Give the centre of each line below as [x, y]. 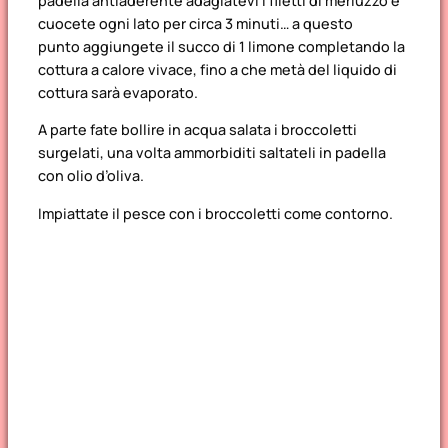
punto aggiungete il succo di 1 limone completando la [221, 46]
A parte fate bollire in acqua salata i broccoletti [197, 130]
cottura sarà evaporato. [118, 92]
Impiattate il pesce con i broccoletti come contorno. [215, 213]
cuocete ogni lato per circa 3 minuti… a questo [195, 23]
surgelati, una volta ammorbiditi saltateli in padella [212, 153]
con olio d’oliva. [91, 176]
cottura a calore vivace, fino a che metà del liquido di [217, 69]
